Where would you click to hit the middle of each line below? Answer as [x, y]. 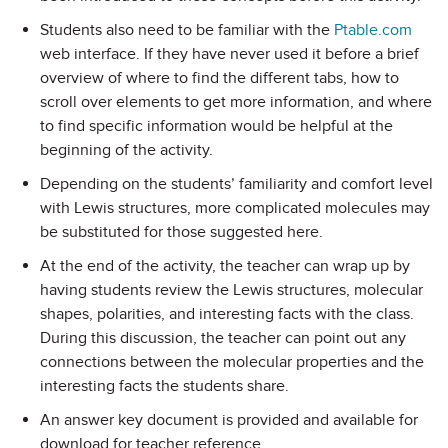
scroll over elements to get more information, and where [236, 102]
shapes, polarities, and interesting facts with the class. [227, 314]
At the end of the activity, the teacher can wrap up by [225, 266]
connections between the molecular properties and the [232, 362]
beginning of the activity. [126, 150]
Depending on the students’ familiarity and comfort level [236, 184]
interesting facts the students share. [164, 386]
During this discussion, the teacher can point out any [223, 338]
